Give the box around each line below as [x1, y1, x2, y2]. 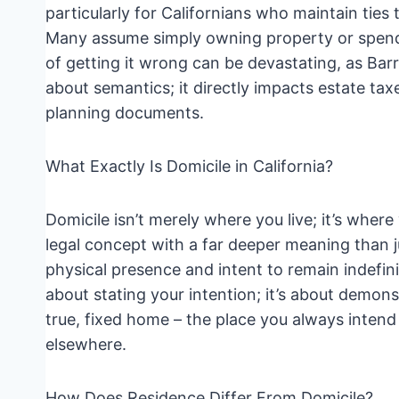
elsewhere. [45, 334, 126, 354]
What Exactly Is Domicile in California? [45, 156, 333, 175]
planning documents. [45, 102, 204, 122]
